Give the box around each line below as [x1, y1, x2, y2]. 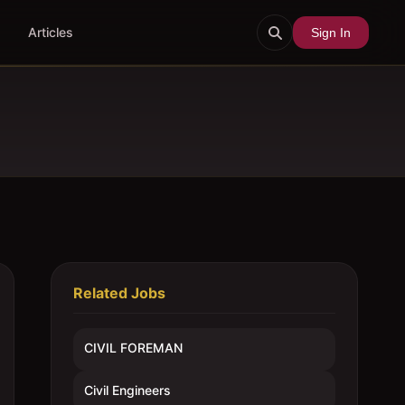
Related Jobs [73, 284, 165, 302]
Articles [27, 24, 73, 40]
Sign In [310, 24, 351, 40]
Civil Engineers [84, 382, 171, 398]
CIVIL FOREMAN [84, 340, 183, 355]
